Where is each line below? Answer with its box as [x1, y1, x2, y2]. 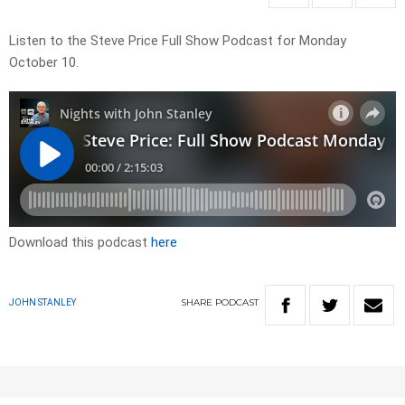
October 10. [9, 54, 79, 71]
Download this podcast [9, 234, 151, 251]
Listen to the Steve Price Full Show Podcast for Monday [9, 33, 346, 50]
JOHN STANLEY [9, 297, 76, 308]
